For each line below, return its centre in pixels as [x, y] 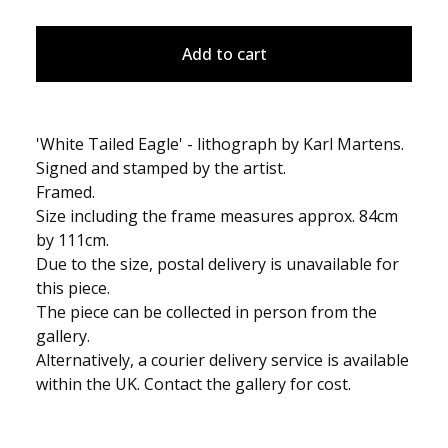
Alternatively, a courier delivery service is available [222, 360]
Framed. [65, 192]
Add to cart [224, 54]
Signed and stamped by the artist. [161, 168]
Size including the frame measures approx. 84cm [217, 216]
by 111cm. [72, 240]
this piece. [73, 288]
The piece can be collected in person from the [206, 312]
